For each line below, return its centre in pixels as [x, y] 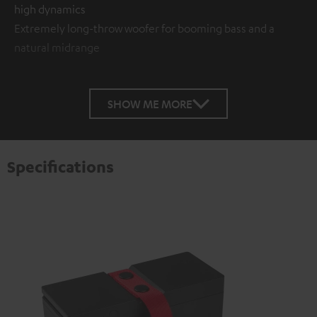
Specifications [60, 167]
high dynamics [50, 10]
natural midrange [57, 48]
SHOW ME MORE [150, 104]
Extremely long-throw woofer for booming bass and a [144, 29]
